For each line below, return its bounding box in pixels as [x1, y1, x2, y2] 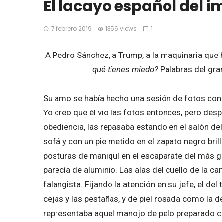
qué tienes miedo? [92, 64, 160, 75]
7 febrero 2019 [51, 24, 92, 33]
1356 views [105, 24, 137, 33]
